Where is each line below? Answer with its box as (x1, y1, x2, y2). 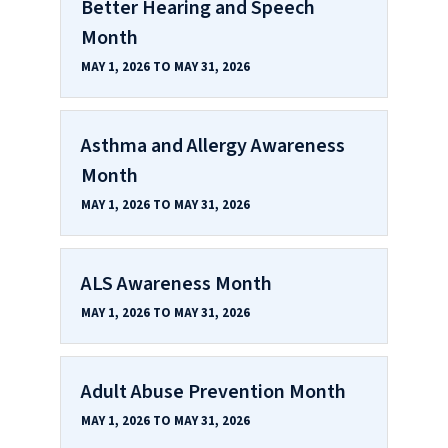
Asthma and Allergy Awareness (81, 131, 345, 160)
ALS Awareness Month (81, 269, 272, 298)
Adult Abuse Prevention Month (81, 377, 346, 406)
